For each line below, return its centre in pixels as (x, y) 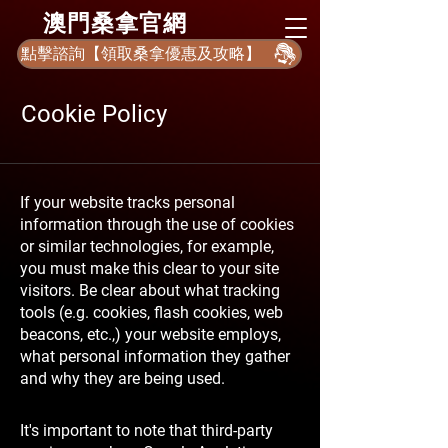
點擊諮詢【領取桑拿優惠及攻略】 (141, 53)
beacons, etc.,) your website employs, (150, 334)
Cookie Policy (94, 114)
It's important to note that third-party (146, 430)
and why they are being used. (122, 378)
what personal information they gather (155, 356)
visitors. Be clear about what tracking (150, 290)
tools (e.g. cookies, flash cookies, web (151, 312)
